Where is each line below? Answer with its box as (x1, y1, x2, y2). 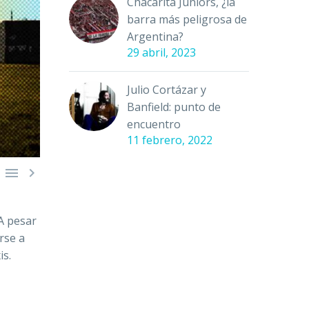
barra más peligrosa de (127, 12, 247, 27)
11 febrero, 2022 (127, 132, 212, 148)
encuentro (127, 117, 181, 132)
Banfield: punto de (127, 99, 221, 114)
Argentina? (127, 29, 183, 44)
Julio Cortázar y (127, 82, 206, 97)
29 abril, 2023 (127, 45, 196, 60)
